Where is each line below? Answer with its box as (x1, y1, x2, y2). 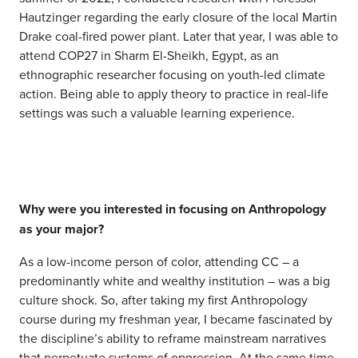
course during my (19, 310, 116, 328)
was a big (278, 272, 330, 289)
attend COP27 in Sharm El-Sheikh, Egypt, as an (19, 46, 279, 64)
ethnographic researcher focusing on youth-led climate (19, 66, 325, 83)
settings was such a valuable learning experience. (19, 104, 295, 121)
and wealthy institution (134, 272, 265, 289)
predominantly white (19, 272, 134, 289)
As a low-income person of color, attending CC (19, 253, 279, 270)
